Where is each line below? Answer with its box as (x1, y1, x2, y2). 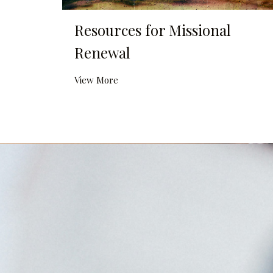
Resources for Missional (74, 20, 231, 40)
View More (74, 74, 118, 87)
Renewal (74, 43, 130, 63)
